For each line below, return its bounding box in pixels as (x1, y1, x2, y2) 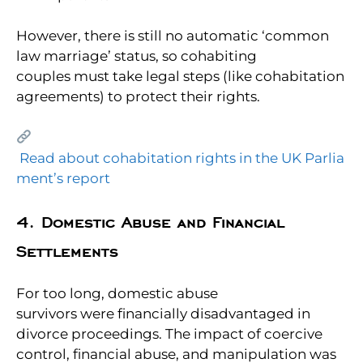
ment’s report (16, 169, 110, 186)
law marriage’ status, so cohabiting (16, 48, 257, 65)
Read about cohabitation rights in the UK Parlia (19, 149, 344, 166)
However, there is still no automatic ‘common (16, 28, 329, 45)
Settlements (16, 243, 118, 263)
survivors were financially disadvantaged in (16, 305, 310, 322)
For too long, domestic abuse (16, 285, 218, 302)
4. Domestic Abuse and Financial (16, 214, 284, 234)
